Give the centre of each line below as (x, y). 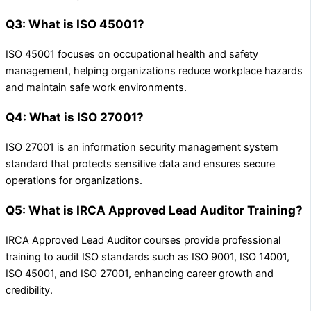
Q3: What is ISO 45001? (75, 24)
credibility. (29, 290)
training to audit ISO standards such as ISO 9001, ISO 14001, (148, 257)
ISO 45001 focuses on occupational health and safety (132, 54)
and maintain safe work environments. (96, 87)
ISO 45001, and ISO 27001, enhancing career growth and (140, 273)
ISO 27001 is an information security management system (142, 147)
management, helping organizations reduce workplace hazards (154, 70)
